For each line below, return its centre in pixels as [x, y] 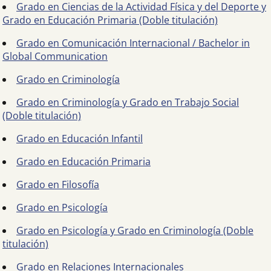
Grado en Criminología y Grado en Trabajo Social [128, 102]
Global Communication [55, 56]
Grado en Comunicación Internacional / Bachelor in [133, 43]
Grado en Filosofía [58, 184]
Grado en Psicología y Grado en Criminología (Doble [135, 230]
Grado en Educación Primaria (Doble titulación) [110, 20]
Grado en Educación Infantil [80, 139]
